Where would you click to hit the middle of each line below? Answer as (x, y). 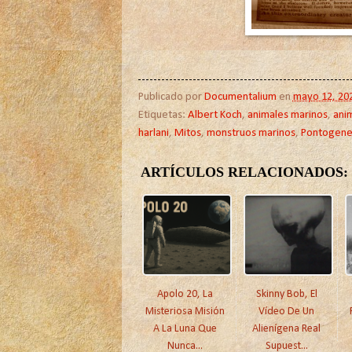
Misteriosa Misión (185, 312)
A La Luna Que (185, 329)
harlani (153, 134)
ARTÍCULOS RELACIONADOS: (244, 172)
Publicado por (171, 97)
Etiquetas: (163, 115)
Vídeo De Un (286, 312)
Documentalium (241, 97)
